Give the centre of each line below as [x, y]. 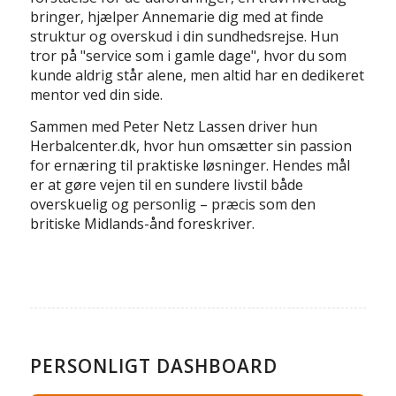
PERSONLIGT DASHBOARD [153, 366]
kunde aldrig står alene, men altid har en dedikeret [197, 76]
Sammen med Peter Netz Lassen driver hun [173, 126]
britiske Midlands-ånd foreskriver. [142, 223]
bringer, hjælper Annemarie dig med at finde [176, 17]
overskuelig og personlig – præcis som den [172, 204]
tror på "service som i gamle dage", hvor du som [188, 56]
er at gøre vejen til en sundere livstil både [166, 184]
